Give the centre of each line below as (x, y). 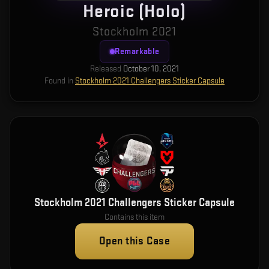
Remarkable (137, 51)
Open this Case (134, 241)
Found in (59, 81)
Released (106, 69)
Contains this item (134, 217)
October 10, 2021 (151, 69)
